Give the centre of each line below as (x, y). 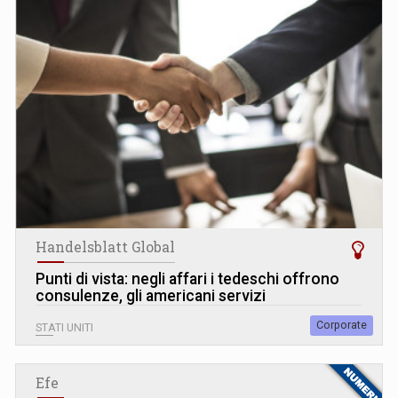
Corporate (342, 325)
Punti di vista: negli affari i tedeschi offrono (187, 279)
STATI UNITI (64, 327)
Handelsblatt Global (105, 247)
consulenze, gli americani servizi (151, 295)
